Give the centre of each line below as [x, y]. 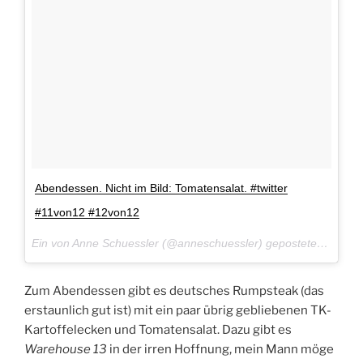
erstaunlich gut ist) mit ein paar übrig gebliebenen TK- [178, 310]
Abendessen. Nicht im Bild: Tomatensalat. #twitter [161, 188]
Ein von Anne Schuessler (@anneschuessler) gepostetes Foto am [322, 243]
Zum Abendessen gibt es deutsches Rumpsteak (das [174, 290]
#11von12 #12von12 [87, 213]
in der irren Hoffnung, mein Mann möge [220, 349]
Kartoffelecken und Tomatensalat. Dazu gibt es [158, 329]
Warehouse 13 [66, 349]
